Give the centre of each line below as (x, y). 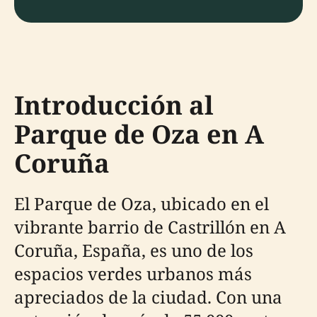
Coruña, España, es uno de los (134, 250)
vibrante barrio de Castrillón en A (150, 227)
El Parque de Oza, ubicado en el (142, 203)
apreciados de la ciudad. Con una (148, 297)
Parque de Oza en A (139, 134)
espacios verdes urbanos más (133, 273)
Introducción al (114, 105)
